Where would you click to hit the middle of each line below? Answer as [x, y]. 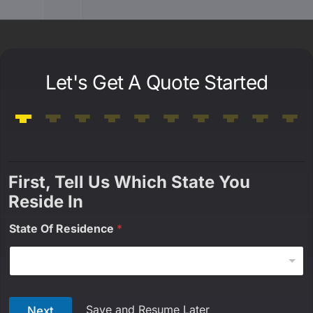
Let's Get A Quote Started [156, 82]
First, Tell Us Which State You [130, 182]
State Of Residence [63, 228]
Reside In [46, 202]
